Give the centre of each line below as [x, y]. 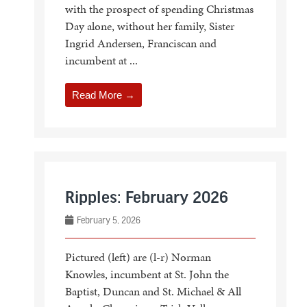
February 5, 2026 [107, 220]
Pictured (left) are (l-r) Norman [138, 257]
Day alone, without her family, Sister [149, 26]
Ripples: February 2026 [146, 198]
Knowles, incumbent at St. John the [147, 274]
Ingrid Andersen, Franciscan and [140, 43]
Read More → [103, 95]
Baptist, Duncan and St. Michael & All [153, 291]
